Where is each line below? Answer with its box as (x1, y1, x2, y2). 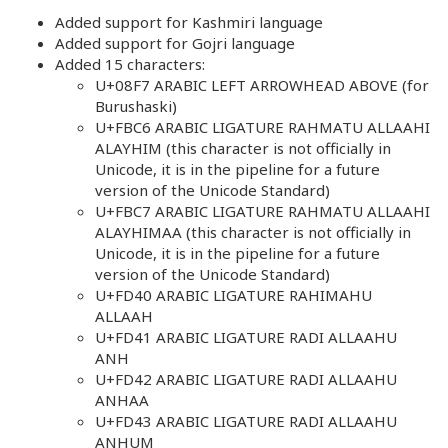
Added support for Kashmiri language (55, 11, 323, 32)
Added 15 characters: (55, 53, 205, 74)
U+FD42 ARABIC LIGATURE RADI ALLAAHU (95, 368, 397, 389)
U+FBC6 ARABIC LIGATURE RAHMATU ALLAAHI (95, 116, 430, 137)
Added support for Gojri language (55, 32, 295, 53)
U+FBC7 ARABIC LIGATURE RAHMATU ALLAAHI (95, 200, 430, 221)
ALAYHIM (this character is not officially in (95, 137, 391, 158)
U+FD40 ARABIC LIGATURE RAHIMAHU (95, 284, 372, 305)
